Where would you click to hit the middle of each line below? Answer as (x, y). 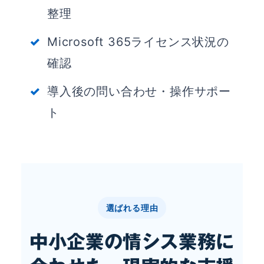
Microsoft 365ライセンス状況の (138, 42)
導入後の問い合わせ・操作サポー (139, 91)
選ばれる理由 (132, 207)
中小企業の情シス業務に (132, 241)
